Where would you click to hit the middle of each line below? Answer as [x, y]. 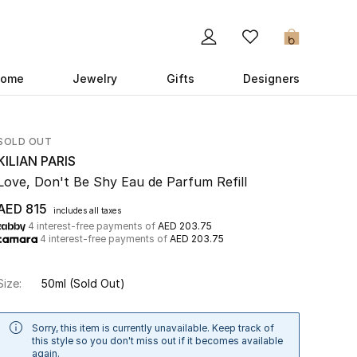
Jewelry [95, 78]
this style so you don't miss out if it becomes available [157, 341]
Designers [271, 78]
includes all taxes [87, 210]
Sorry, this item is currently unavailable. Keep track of [153, 328]
